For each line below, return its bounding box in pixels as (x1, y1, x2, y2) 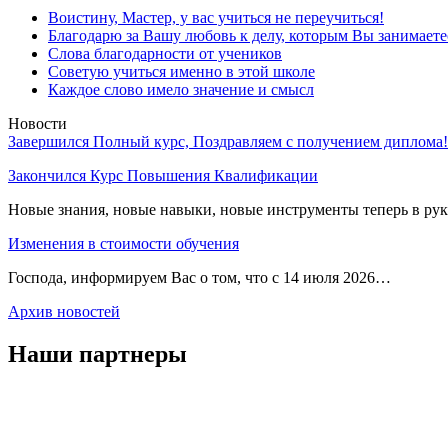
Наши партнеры (8, 341, 187, 368)
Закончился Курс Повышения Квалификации (8, 167, 318, 185)
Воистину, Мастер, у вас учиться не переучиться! (48, 9, 384, 27)
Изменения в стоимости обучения (8, 235, 239, 253)
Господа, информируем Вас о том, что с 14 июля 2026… (8, 269, 391, 287)
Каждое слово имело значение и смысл (48, 81, 314, 99)
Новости (8, 115, 67, 133)
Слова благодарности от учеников (48, 45, 282, 63)
